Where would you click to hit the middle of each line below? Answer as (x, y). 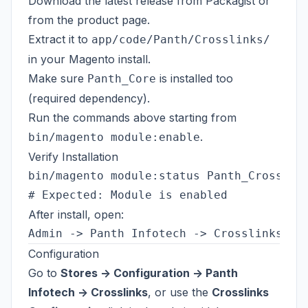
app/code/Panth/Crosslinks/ (181, 39)
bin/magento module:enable (114, 137)
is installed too (195, 78)
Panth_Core (122, 78)
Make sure (58, 78)
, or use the (180, 292)
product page (112, 20)
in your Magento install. (89, 59)
